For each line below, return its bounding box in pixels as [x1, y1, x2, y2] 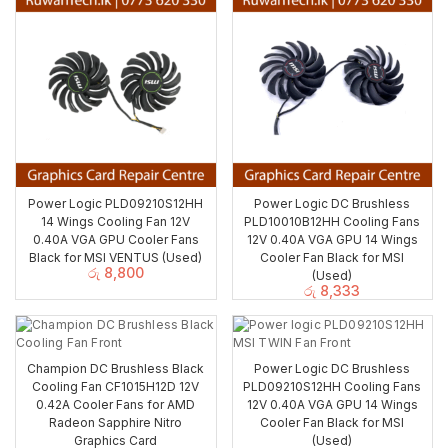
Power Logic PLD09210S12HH [28, 196, 204, 212]
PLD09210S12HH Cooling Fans [243, 378, 422, 394]
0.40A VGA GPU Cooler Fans [32, 232, 199, 248]
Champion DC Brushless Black [27, 360, 205, 376]
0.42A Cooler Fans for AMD [36, 396, 196, 412]
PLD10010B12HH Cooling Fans [244, 214, 421, 230]
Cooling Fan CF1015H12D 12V [32, 378, 200, 394]
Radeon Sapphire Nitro [49, 414, 183, 430]
